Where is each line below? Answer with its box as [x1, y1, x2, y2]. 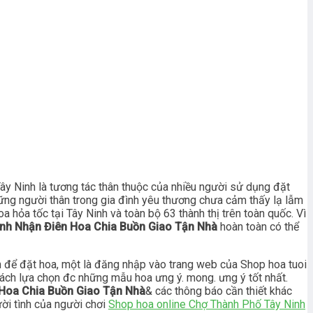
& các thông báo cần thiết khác [145, 284, 292, 298]
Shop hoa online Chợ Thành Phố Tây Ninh [108, 297, 305, 311]
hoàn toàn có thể [217, 219, 299, 233]
